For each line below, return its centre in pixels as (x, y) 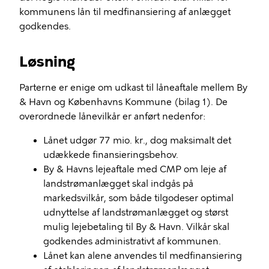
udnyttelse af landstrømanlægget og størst (136, 213)
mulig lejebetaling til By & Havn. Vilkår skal (136, 227)
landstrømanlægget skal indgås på (118, 184)
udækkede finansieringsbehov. (111, 155)
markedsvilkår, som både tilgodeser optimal (138, 198)
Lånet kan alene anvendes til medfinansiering (143, 256)
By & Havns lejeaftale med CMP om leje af (135, 169)
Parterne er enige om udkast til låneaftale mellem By (133, 88)
